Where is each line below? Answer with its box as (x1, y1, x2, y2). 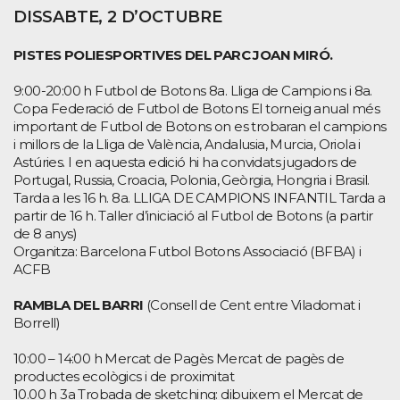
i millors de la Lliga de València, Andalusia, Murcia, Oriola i (13, 135, 361, 153)
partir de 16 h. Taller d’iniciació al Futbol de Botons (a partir (13, 206, 373, 224)
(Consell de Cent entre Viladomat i (143, 296, 361, 313)
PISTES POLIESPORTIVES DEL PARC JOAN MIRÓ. (13, 46, 333, 63)
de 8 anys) (13, 224, 78, 242)
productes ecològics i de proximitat (13, 367, 234, 385)
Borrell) (13, 313, 61, 331)
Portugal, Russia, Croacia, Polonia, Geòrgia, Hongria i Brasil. (13, 171, 370, 188)
